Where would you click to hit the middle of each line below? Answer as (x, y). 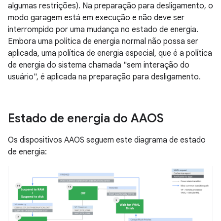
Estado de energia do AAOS (86, 118)
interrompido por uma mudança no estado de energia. (103, 30)
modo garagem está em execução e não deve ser (96, 18)
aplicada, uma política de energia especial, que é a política (110, 53)
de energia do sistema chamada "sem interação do (99, 65)
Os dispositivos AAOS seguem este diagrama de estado (107, 140)
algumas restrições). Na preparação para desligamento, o (110, 6)
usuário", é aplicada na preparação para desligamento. (104, 77)
